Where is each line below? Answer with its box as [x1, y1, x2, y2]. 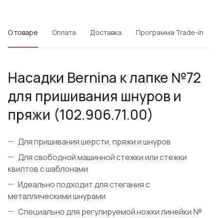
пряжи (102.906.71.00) [8, 105, 153, 124]
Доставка [90, 27, 122, 37]
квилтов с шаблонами [8, 163, 88, 174]
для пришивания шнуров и [8, 86, 182, 105]
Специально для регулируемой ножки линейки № [18, 206, 202, 217]
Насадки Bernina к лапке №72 [8, 68, 201, 87]
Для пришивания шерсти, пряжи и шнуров [18, 136, 171, 147]
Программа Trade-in [136, 27, 203, 37]
